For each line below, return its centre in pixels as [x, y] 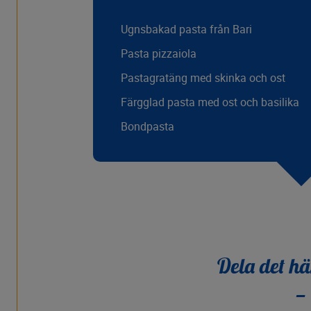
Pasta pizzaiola [158, 54]
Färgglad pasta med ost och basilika [210, 102]
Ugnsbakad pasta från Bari [186, 30]
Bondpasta [147, 127]
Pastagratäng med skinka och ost [203, 78]
